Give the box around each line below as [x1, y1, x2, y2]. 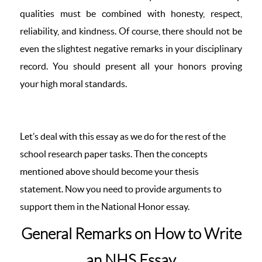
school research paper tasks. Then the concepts [20, 149, 208, 159]
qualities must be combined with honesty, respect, [20, 8, 242, 19]
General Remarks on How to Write [20, 226, 242, 242]
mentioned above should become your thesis [20, 166, 199, 177]
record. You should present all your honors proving [20, 61, 242, 71]
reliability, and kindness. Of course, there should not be [20, 26, 242, 36]
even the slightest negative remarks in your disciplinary [20, 43, 242, 54]
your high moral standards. [20, 78, 127, 89]
